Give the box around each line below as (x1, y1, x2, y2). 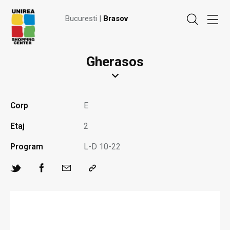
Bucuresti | (65, 14, 103, 24)
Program (10, 141, 43, 151)
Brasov (103, 14, 128, 24)
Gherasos (86, 53, 144, 69)
